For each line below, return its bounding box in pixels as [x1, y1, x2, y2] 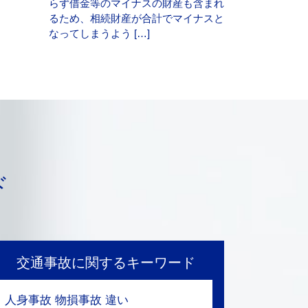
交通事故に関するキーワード [16, 255, 195, 270]
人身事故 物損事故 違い [5, 294, 129, 307]
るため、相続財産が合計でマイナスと [48, 12, 224, 24]
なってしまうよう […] [48, 27, 150, 39]
